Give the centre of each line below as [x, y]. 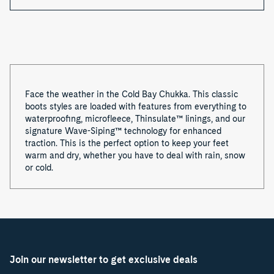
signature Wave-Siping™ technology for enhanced [123, 131]
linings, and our [214, 119]
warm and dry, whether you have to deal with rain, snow [135, 155]
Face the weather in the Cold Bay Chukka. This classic [131, 94]
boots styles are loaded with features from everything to [136, 106]
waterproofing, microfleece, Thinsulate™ [104, 119]
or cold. [39, 168]
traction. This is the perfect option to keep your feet [127, 143]
